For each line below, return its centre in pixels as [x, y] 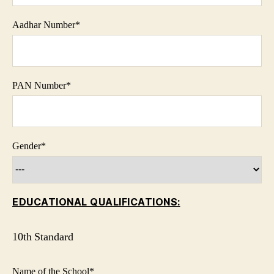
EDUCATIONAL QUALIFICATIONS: [96, 202]
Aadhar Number [44, 24]
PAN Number [39, 85]
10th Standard [43, 237]
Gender [27, 146]
